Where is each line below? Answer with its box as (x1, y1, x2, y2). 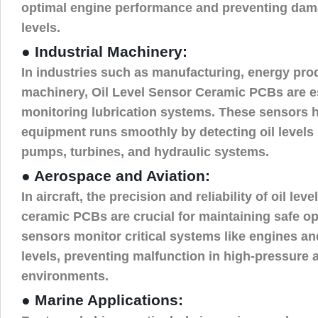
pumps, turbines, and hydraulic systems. (21, 143, 269, 159)
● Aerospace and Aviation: (21, 167, 210, 185)
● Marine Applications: (21, 291, 183, 309)
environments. (21, 268, 109, 283)
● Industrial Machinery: (21, 43, 187, 60)
